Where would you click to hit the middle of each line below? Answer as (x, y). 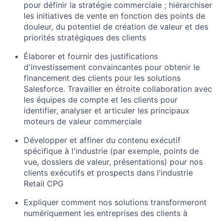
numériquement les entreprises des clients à (106, 213)
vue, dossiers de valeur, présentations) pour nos (113, 162)
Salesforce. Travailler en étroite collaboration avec (118, 89)
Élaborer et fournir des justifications (91, 56)
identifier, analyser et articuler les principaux (107, 110)
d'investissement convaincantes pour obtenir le (112, 67)
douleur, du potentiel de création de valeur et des (116, 26)
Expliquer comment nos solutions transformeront (115, 202)
